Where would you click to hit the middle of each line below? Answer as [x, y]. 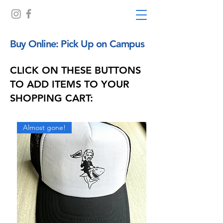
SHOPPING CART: [52, 98]
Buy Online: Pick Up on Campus [77, 44]
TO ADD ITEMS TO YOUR [70, 84]
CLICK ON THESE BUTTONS [75, 70]
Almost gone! [44, 127]
